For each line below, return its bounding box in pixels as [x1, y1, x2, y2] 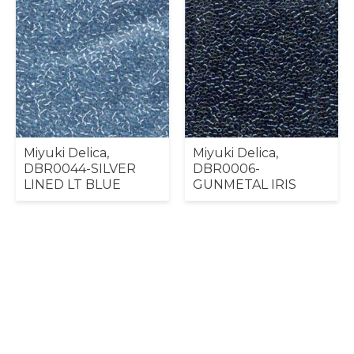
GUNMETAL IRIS [193, 177, 296, 192]
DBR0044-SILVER [24, 161, 136, 176]
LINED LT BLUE [24, 177, 121, 192]
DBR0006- [193, 161, 260, 176]
